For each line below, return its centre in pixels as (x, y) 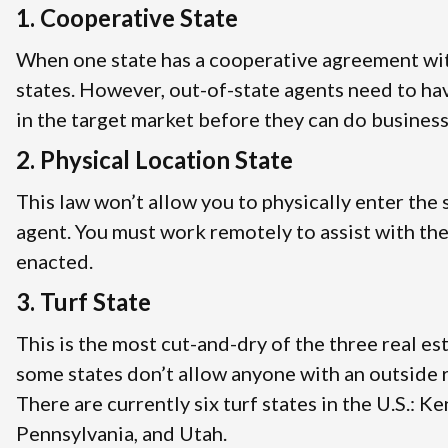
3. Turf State (83, 301)
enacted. (54, 260)
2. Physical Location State (154, 159)
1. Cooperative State (127, 17)
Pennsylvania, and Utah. (121, 432)
